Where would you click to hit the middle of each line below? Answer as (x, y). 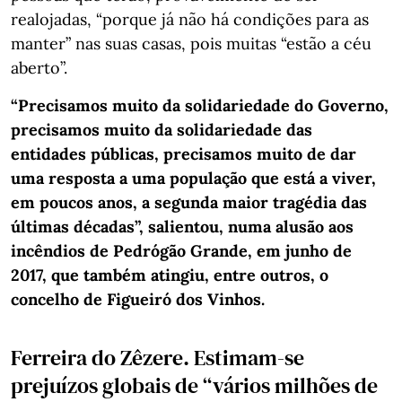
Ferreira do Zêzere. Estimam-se (157, 357)
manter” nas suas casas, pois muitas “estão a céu (191, 43)
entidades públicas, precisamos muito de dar (184, 153)
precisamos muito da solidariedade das (162, 129)
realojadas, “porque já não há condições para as (190, 19)
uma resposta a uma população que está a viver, (193, 178)
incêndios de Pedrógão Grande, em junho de (181, 250)
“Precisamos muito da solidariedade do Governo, (200, 105)
